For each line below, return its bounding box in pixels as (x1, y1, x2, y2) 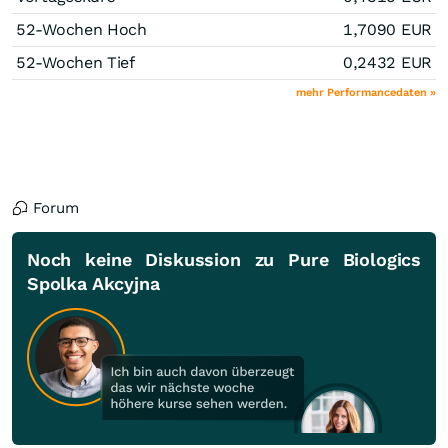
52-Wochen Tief (16, 52, 135, 72)
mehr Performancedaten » (296, 85, 436, 99)
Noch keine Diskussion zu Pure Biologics (27, 248, 421, 270)
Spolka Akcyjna (27, 272, 160, 294)
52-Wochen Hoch (16, 19, 147, 39)
